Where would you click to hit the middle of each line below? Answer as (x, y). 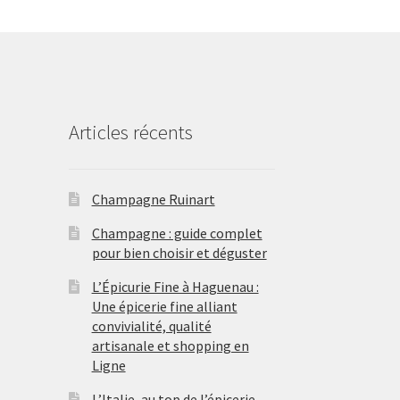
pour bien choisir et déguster (179, 253)
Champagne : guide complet (177, 233)
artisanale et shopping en (170, 346)
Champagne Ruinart (153, 200)
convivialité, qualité (151, 326)
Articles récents (130, 132)
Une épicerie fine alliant (164, 307)
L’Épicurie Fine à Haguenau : (175, 287)
